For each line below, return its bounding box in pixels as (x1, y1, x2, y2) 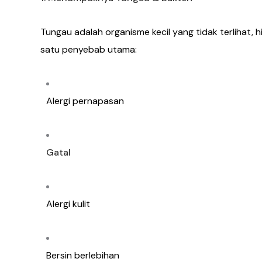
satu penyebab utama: (40, 43, 137, 56)
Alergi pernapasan (46, 95, 124, 108)
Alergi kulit (46, 198, 90, 211)
